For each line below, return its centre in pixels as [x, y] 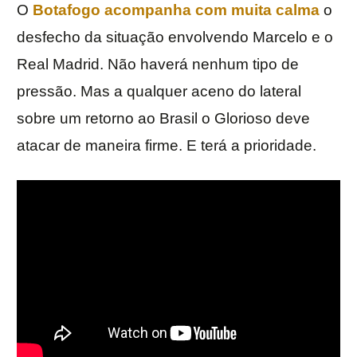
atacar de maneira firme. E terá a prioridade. [167, 145]
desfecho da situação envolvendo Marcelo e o [175, 37]
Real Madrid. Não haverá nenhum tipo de [158, 64]
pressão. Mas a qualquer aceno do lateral [159, 91]
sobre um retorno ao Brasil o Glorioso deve [163, 118]
